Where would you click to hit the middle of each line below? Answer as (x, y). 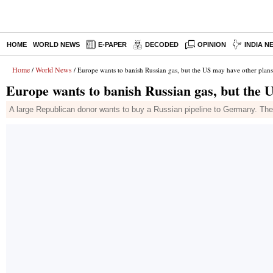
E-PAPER (112, 44)
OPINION (212, 44)
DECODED (162, 44)
